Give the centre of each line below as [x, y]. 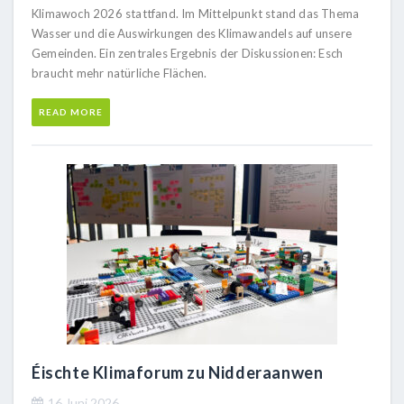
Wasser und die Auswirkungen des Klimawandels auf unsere [192, 33]
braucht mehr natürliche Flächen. [119, 73]
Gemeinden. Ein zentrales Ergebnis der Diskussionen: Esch [188, 53]
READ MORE [71, 111]
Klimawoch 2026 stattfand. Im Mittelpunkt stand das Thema [196, 13]
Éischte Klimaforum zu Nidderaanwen [178, 372]
